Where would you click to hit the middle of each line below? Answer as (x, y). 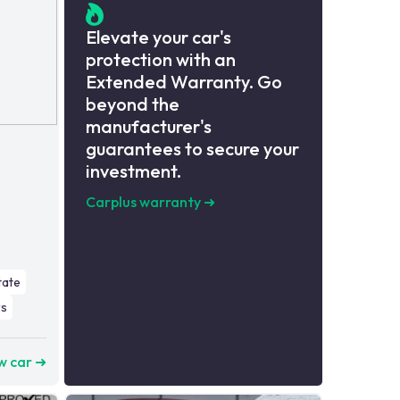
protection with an (160, 60)
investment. (133, 171)
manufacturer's (148, 127)
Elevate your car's (158, 37)
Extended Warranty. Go (183, 82)
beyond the (132, 104)
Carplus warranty (143, 202)
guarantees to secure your (192, 149)
